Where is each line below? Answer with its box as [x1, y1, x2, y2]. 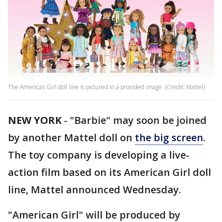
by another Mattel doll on [8, 131, 135, 145]
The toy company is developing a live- [8, 148, 189, 162]
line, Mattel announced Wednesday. [8, 183, 181, 197]
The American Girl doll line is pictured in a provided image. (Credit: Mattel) [8, 83, 205, 92]
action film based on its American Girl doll [8, 166, 211, 179]
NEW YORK [8, 113, 61, 127]
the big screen [135, 131, 203, 145]
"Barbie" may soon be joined [70, 113, 207, 127]
